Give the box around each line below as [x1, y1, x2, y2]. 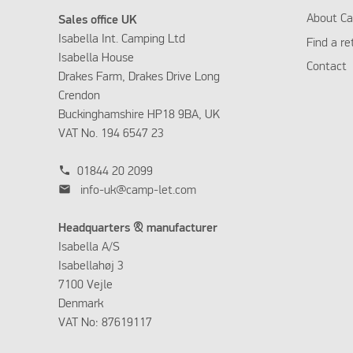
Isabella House [58, 52, 134, 65]
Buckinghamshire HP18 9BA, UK [58, 109, 220, 122]
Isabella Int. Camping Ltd [58, 33, 185, 46]
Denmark [58, 298, 103, 311]
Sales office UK [58, 14, 140, 28]
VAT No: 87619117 [58, 317, 152, 330]
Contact [306, 61, 347, 74]
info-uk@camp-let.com [80, 184, 196, 198]
